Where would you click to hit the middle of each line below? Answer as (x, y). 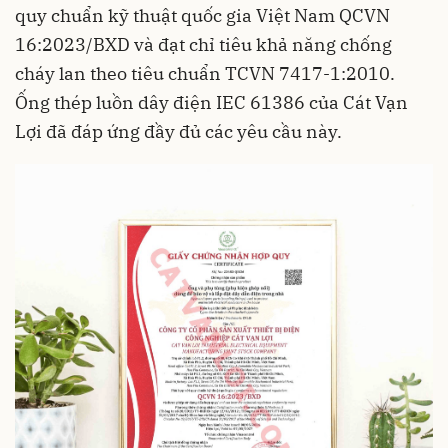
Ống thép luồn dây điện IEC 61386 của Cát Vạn (211, 103)
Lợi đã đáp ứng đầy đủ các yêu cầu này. (178, 132)
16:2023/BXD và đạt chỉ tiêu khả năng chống (203, 45)
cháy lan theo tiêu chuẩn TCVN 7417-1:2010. (205, 74)
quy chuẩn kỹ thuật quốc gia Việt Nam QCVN (202, 16)
